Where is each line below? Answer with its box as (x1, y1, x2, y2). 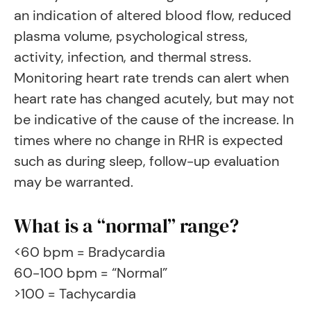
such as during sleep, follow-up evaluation (14, 152, 279, 170)
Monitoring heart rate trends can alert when (14, 69, 289, 87)
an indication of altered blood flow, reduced (14, 6, 292, 24)
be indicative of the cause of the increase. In (14, 110, 294, 128)
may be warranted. (14, 173, 133, 191)
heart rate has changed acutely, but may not (14, 90, 294, 108)
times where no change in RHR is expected (14, 131, 283, 149)
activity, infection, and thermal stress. (14, 48, 251, 66)
